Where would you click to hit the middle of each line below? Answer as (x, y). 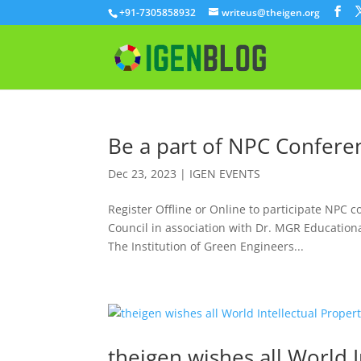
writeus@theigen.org (271, 12)
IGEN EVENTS (225, 174)
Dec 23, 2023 (143, 174)
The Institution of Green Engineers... (206, 246)
